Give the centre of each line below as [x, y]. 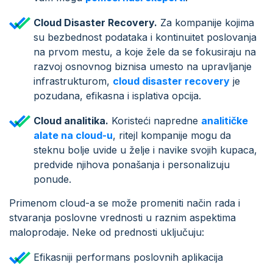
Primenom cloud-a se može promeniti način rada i [125, 203]
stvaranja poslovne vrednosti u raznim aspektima [122, 217]
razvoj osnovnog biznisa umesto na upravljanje [143, 66]
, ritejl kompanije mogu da [172, 135]
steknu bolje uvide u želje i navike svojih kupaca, [145, 150]
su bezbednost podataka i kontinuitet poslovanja [145, 37]
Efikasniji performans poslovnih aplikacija [128, 257]
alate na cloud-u [73, 135]
